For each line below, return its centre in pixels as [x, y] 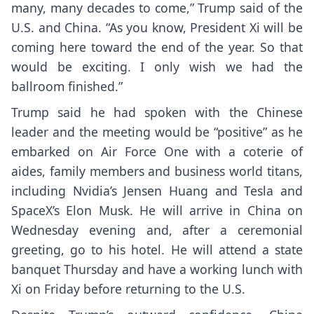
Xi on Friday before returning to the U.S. [128, 289]
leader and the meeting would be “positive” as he [157, 132]
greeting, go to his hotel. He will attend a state [157, 250]
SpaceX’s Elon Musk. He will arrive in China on [157, 211]
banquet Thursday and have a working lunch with [157, 269]
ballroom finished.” [67, 87]
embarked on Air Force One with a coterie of [157, 152]
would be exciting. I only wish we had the [157, 67]
